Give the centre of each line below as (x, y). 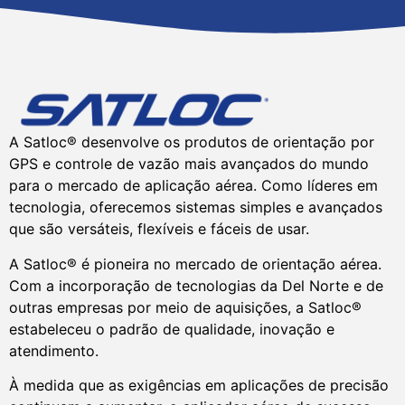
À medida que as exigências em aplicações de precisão (199, 385)
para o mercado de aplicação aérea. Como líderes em (193, 186)
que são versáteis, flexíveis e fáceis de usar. (159, 229)
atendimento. (54, 350)
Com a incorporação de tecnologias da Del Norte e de (196, 285)
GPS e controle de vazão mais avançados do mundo (189, 164)
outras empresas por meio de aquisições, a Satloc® (185, 307)
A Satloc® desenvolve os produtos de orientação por (192, 142)
